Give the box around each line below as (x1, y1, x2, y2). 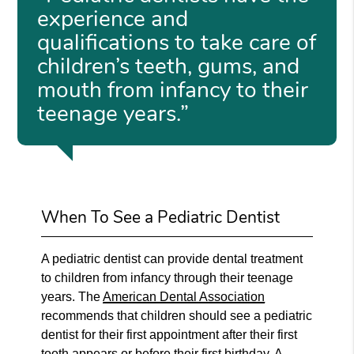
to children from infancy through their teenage (41, 270, 294, 284)
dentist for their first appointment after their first (41, 327, 298, 341)
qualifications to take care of (37, 27, 317, 58)
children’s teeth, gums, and (37, 51, 300, 81)
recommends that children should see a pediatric (41, 308, 313, 322)
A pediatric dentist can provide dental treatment (41, 251, 303, 265)
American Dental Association (103, 289, 265, 303)
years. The (41, 289, 104, 303)
